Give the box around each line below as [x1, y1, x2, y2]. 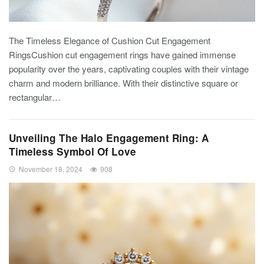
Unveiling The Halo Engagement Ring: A [9, 131, 209, 145]
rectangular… [9, 91, 61, 103]
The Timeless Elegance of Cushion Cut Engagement [9, 34, 210, 47]
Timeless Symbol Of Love [9, 144, 136, 159]
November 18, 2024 [19, 164, 82, 174]
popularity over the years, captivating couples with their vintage [9, 62, 249, 75]
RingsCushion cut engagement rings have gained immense [9, 48, 236, 61]
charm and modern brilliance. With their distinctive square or [9, 77, 238, 89]
